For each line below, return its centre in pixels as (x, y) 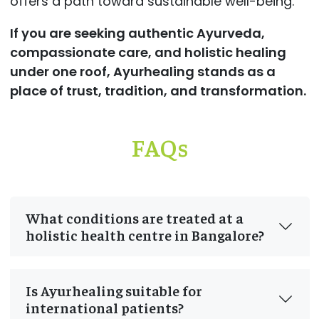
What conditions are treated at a (135, 217)
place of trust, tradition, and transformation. (158, 91)
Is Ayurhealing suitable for (114, 290)
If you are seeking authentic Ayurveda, (137, 33)
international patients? (105, 307)
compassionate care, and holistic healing (148, 53)
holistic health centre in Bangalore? (145, 234)
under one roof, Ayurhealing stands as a (142, 72)
